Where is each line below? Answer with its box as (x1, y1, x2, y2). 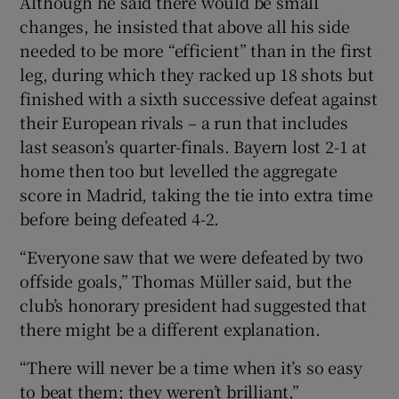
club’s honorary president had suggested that (20, 293, 367, 317)
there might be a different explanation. (20, 317, 321, 341)
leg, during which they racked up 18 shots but (20, 62, 374, 86)
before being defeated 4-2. (20, 207, 220, 231)
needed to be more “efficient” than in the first (20, 38, 373, 62)
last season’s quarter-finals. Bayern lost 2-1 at (20, 134, 367, 159)
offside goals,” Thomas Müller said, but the (20, 269, 352, 293)
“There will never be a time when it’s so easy (20, 355, 362, 379)
